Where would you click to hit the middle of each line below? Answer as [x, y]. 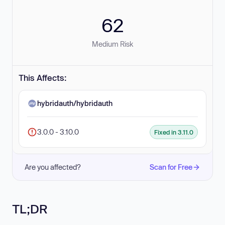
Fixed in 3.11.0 [174, 132]
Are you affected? [53, 167]
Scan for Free [171, 167]
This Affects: [43, 78]
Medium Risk [113, 44]
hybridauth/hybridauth [75, 103]
